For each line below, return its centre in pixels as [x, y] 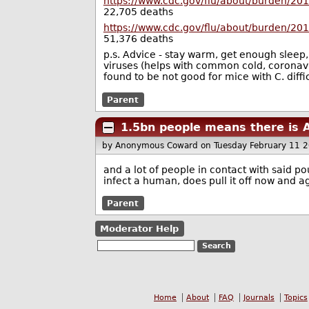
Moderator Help [140, 229]
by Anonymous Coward [152, 146]
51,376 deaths [138, 39]
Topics [296, 298]
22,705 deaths [138, 12]
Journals [259, 298]
